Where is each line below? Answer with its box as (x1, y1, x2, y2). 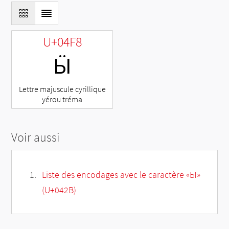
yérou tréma (42, 94, 83, 104)
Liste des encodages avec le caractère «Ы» (41, 168, 200, 180)
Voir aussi (11, 129, 60, 145)
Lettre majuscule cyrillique (18, 83, 106, 94)
